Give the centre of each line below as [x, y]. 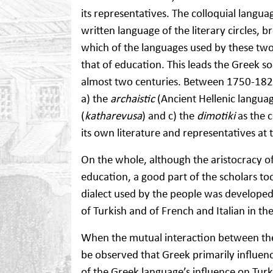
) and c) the [169, 115]
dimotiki [216, 115]
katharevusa [113, 115]
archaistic [133, 98]
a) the [96, 98]
